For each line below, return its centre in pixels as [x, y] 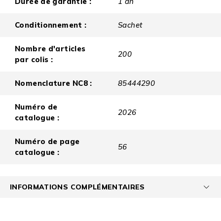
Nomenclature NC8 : [54, 83]
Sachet [130, 25]
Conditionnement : [51, 25]
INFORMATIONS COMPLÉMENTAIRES [77, 187]
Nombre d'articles [50, 49]
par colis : [34, 60]
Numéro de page [47, 142]
